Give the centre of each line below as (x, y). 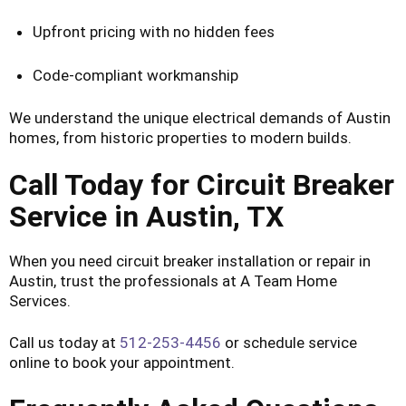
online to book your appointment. (122, 362)
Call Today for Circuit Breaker (202, 185)
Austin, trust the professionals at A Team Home (173, 280)
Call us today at (64, 342)
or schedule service (289, 342)
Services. (40, 300)
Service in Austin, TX (146, 217)
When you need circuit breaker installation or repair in (190, 261)
